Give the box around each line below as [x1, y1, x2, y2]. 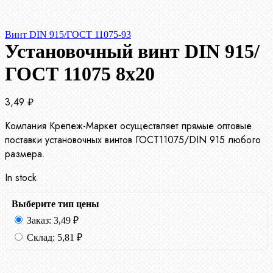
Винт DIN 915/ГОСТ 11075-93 [5, 29, 131, 40]
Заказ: [24, 215, 54, 226]
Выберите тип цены [12, 199, 99, 210]
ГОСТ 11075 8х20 [5, 63, 155, 85]
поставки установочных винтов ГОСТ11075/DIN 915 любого [5, 133, 261, 147]
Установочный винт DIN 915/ [5, 40, 260, 63]
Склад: [24, 232, 57, 243]
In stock [5, 171, 37, 185]
